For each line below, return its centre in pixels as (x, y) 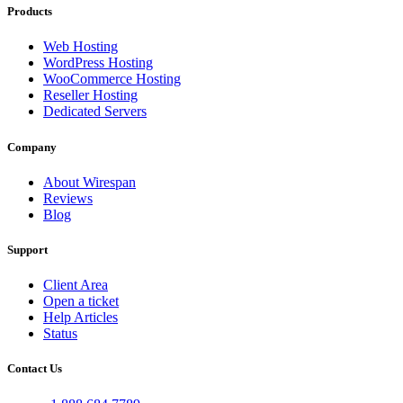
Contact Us (35, 369)
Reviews (68, 198)
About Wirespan (90, 182)
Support (27, 250)
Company (32, 147)
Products (30, 12)
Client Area (76, 285)
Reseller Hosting (90, 95)
